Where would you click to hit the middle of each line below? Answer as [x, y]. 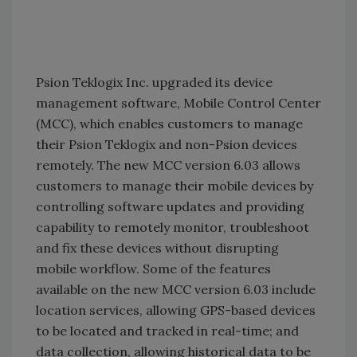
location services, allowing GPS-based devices [176, 310]
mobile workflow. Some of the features [153, 269]
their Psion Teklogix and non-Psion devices [167, 144]
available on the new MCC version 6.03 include [176, 289]
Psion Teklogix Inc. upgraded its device [154, 82]
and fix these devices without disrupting [157, 248]
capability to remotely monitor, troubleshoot [173, 227]
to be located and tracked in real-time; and [167, 331]
